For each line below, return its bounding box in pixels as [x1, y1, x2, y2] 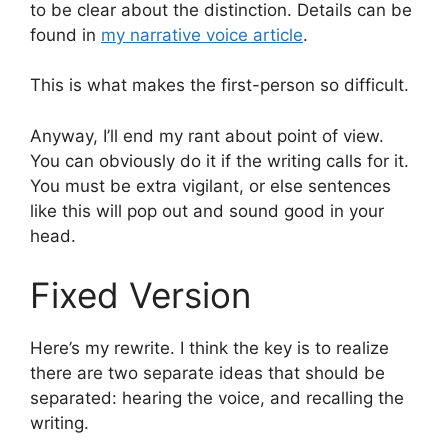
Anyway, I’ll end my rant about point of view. [30, 125, 384, 146]
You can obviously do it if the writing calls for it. [30, 150, 409, 171]
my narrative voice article [101, 24, 303, 45]
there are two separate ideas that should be [30, 363, 385, 384]
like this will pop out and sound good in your [30, 200, 384, 221]
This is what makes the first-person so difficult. [30, 75, 409, 96]
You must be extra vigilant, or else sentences [30, 175, 391, 196]
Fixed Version [30, 274, 251, 317]
